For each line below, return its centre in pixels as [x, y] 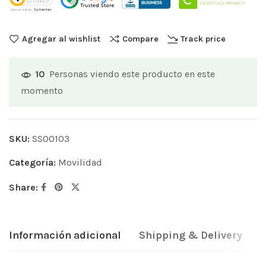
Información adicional [65, 235]
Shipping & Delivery [191, 235]
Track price [203, 39]
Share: [23, 187]
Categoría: [34, 162]
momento [42, 90]
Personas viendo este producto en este [132, 74]
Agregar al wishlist [61, 39]
